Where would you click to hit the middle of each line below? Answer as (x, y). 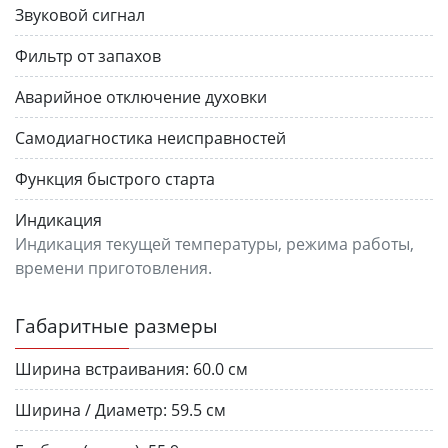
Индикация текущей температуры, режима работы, (214, 243)
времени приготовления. (113, 267)
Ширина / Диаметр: (91, 409)
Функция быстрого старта (115, 178)
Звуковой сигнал (80, 14)
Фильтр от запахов (88, 55)
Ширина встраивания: (102, 368)
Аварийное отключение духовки (141, 96)
